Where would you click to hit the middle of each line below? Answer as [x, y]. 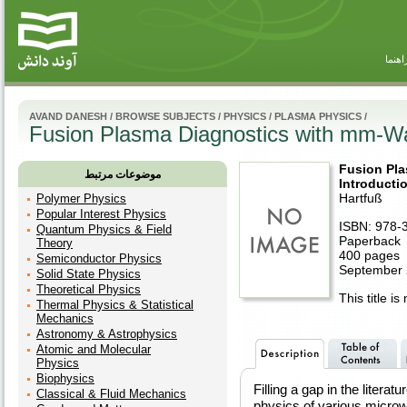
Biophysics [65, 378]
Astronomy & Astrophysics [107, 334]
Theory [55, 243]
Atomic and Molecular [94, 349]
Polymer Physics [81, 199]
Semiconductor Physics [99, 258]
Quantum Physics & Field [104, 229]
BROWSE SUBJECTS [165, 116]
